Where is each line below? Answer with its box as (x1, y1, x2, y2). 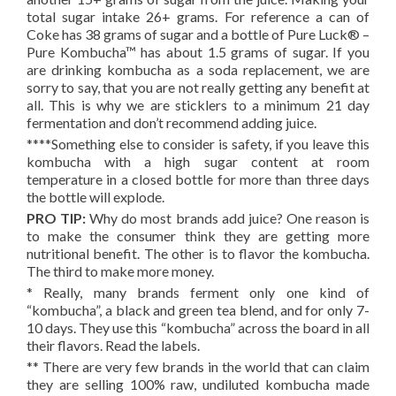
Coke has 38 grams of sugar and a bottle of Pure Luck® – (27, 26, 369, 43)
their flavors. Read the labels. (27, 337, 200, 354)
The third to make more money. (27, 263, 214, 280)
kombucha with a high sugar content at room (27, 153, 369, 171)
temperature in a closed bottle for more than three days (27, 171, 369, 188)
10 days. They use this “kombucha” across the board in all (27, 319, 369, 337)
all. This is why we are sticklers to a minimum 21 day (27, 96, 369, 114)
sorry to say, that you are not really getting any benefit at (27, 79, 369, 96)
